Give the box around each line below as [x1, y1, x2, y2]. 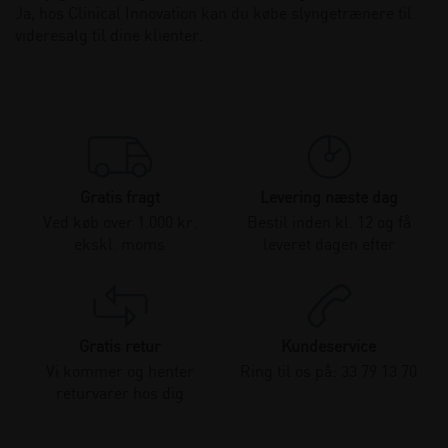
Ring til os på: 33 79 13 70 [240, 363, 417, 381]
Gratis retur [78, 338, 161, 356]
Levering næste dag [259, 189, 398, 207]
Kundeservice [281, 338, 376, 356]
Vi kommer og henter [45, 363, 194, 381]
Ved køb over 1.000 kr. [42, 214, 197, 232]
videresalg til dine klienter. [15, 27, 203, 45]
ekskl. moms [74, 236, 165, 254]
